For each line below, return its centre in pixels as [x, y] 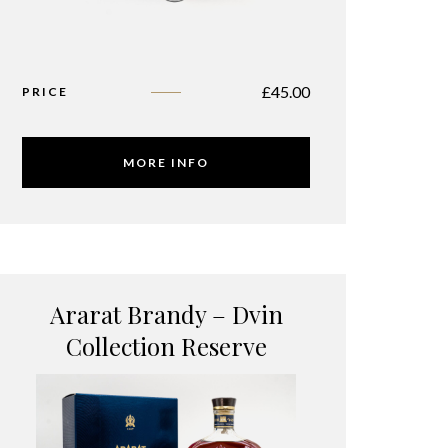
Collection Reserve [166, 346]
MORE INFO [166, 162]
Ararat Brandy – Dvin [166, 314]
